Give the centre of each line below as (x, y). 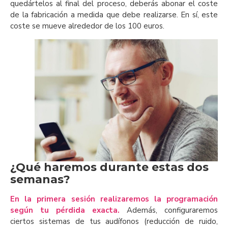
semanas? (40, 180)
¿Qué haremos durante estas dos (109, 167)
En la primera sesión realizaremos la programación (114, 199)
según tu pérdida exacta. (65, 210)
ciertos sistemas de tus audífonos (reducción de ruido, (114, 222)
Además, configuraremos (169, 210)
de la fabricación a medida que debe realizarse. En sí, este (114, 15)
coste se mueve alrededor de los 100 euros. (87, 26)
